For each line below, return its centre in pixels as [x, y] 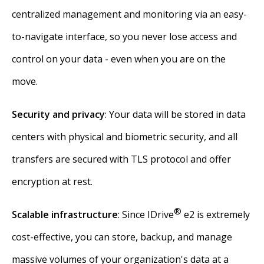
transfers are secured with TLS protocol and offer [121, 159]
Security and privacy [58, 114]
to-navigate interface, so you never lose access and [124, 37]
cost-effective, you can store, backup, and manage [122, 237]
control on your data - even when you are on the [119, 59]
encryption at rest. [52, 181]
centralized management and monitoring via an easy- [129, 14]
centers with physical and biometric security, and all [125, 137]
